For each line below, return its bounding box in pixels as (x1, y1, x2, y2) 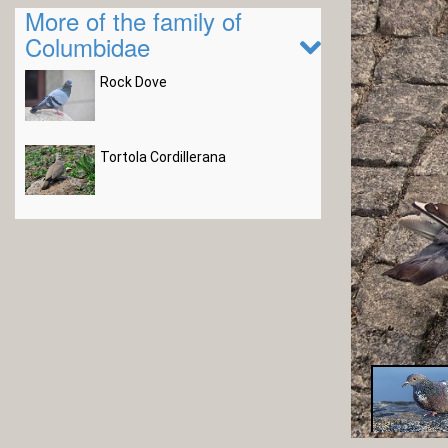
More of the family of (25, 3, 242, 38)
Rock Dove (100, 74, 167, 90)
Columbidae (25, 29, 150, 64)
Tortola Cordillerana (100, 148, 226, 165)
